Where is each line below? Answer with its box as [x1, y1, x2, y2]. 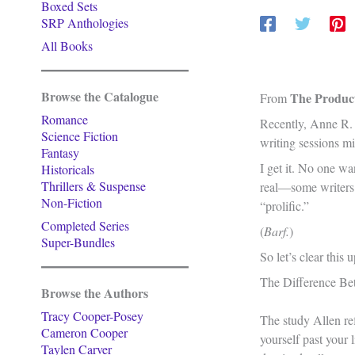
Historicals [41, 161, 94, 177]
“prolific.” [260, 197, 309, 215]
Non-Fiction [41, 194, 102, 211]
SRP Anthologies [41, 14, 128, 31]
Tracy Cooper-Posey [41, 307, 143, 324]
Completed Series [41, 217, 129, 234]
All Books [41, 37, 93, 54]
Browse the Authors [41, 284, 148, 302]
